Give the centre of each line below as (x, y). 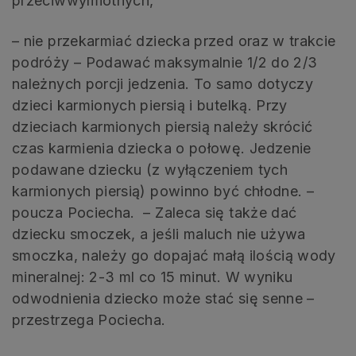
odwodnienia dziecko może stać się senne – (163, 298)
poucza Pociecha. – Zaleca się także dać (155, 212)
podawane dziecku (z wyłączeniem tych (150, 169)
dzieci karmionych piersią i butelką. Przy (150, 105)
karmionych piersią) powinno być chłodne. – (163, 191)
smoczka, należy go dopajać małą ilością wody (174, 255)
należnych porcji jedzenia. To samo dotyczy (163, 83)
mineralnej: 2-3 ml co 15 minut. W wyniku (153, 277)
